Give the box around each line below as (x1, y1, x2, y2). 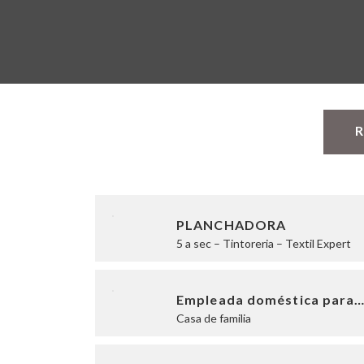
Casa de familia (176, 311, 251, 325)
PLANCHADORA (176, 217, 287, 232)
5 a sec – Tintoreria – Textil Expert (176, 236, 351, 250)
